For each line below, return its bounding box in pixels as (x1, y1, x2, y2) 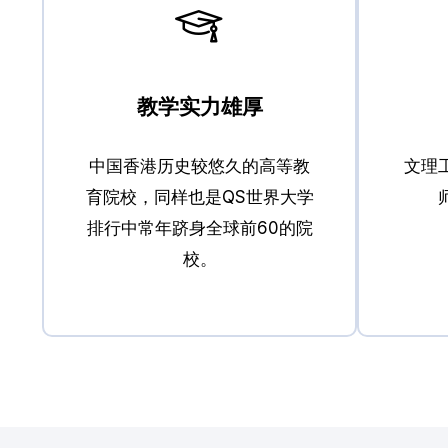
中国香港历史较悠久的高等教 (89, 156, 310, 177)
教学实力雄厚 (136, 94, 263, 120)
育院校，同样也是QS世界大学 (85, 187, 314, 208)
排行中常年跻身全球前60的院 (86, 218, 313, 239)
